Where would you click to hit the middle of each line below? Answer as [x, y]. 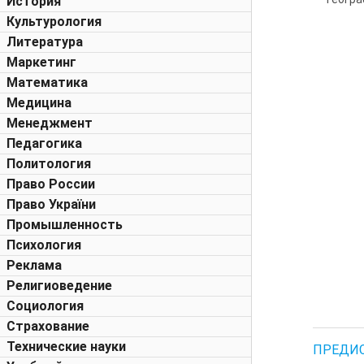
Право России [51, 184]
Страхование [48, 326]
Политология [49, 164]
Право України [51, 204]
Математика [47, 82]
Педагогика [44, 143]
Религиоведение [59, 286]
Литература [45, 42]
